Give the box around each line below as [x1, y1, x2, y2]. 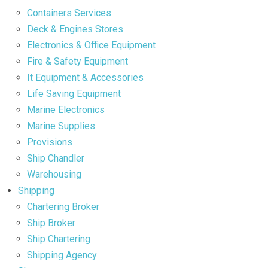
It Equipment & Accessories [27, 71, 144, 83]
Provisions [27, 136, 72, 148]
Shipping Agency [27, 249, 97, 261]
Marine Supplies [27, 120, 95, 132]
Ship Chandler [27, 152, 84, 164]
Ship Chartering [27, 233, 90, 245]
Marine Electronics [27, 103, 105, 115]
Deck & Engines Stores [27, 23, 123, 35]
